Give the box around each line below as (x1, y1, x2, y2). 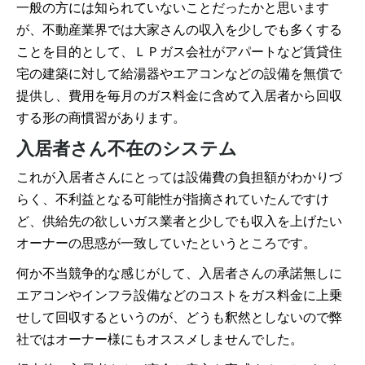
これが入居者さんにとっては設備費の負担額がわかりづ (16, 168, 342, 186)
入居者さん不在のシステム (16, 135, 237, 160)
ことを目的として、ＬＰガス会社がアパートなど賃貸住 (16, 42, 342, 60)
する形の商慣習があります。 (16, 108, 186, 126)
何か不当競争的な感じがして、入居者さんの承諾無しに (16, 264, 342, 282)
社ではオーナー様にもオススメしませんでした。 (16, 330, 303, 348)
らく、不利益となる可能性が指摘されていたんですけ (16, 190, 329, 208)
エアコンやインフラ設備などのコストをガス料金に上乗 (16, 286, 342, 304)
